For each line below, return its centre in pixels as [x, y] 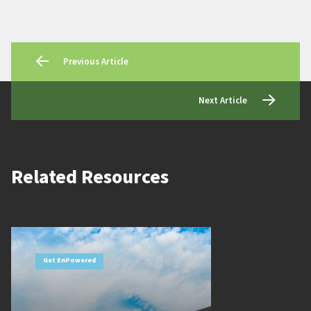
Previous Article [96, 61]
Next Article [223, 100]
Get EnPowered [69, 260]
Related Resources [90, 177]
